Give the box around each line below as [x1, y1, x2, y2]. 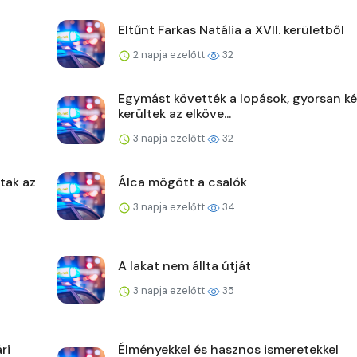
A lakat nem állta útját [118, 257, 251, 275]
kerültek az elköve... [118, 105, 231, 123]
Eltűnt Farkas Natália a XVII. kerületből [118, 22, 344, 39]
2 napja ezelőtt [131, 48, 207, 62]
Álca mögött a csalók [118, 174, 247, 191]
